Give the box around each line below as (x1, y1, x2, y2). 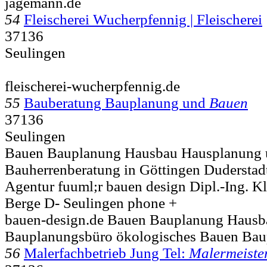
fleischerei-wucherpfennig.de (5, 77, 180, 94)
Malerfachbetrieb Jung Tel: (24, 244, 189, 261)
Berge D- (5, 194, 60, 211)
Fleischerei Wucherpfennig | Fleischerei (24, 11, 262, 27)
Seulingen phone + (60, 194, 177, 211)
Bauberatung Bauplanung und (24, 94, 209, 111)
